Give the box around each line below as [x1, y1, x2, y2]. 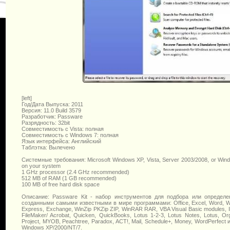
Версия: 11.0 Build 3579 [22, 107, 81, 113]
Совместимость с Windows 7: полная [22, 131, 119, 138]
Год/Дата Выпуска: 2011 [22, 101, 83, 107]
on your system [22, 162, 61, 169]
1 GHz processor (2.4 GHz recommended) [22, 168, 129, 175]
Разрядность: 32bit [22, 119, 70, 126]
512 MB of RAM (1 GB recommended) [22, 175, 117, 181]
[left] [22, 94, 32, 101]
